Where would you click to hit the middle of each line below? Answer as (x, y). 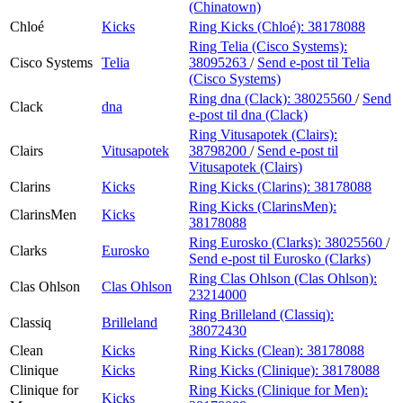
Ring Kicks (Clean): (248, 350)
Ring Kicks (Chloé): (248, 26)
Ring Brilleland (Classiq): (261, 314)
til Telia (349, 62)
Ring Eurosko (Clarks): (257, 242)
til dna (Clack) (267, 114)
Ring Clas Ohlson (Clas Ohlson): (283, 278)
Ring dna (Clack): (242, 98)
